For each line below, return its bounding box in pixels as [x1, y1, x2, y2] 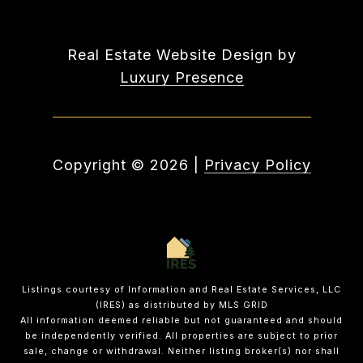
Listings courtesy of [22, 284, 128, 296]
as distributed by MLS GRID [125, 300, 268, 311]
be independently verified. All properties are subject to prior [25, 331, 338, 342]
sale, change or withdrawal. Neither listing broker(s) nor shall [23, 346, 340, 357]
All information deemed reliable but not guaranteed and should [20, 315, 343, 327]
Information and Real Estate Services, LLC [128, 284, 341, 296]
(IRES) [95, 300, 126, 311]
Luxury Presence [119, 69, 244, 87]
